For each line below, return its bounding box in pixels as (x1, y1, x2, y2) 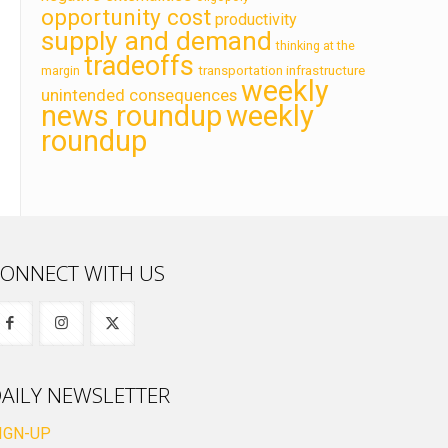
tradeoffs (84, 49, 194, 82)
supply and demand (41, 24, 272, 56)
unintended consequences (41, 84, 237, 105)
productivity (215, 9, 297, 29)
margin (41, 62, 80, 78)
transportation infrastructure (198, 61, 365, 78)
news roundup (41, 98, 222, 133)
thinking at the (276, 37, 355, 53)
